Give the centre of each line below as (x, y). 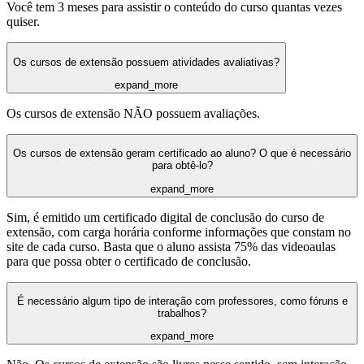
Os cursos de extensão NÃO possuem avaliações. (133, 113)
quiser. (23, 22)
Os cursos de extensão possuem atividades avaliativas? (146, 62)
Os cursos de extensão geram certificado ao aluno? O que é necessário (182, 154)
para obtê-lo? (182, 166)
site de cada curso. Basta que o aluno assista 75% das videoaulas (171, 246)
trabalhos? (182, 313)
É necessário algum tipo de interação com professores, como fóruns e (182, 301)
